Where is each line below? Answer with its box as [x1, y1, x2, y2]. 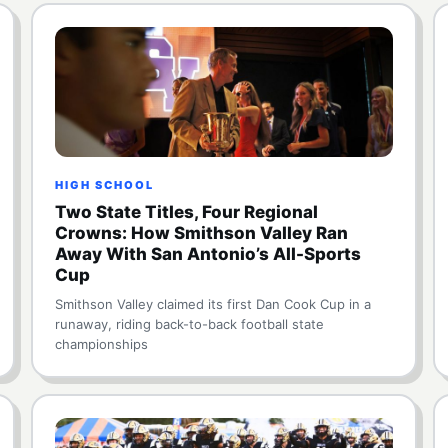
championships [54, 336, 148, 352]
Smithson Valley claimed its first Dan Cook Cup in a [54, 296, 371, 312]
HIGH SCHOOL [54, 178, 154, 192]
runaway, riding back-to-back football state [54, 316, 324, 332]
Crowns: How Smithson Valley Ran [54, 223, 348, 243]
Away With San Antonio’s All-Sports [54, 244, 361, 264]
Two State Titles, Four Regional [54, 202, 318, 222]
